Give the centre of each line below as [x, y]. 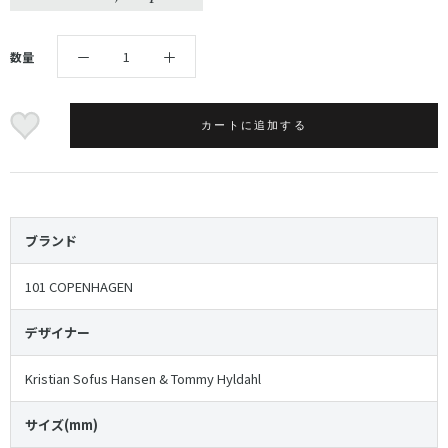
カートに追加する [254, 126]
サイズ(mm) [61, 425]
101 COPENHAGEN [79, 287]
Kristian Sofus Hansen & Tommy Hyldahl [143, 379]
